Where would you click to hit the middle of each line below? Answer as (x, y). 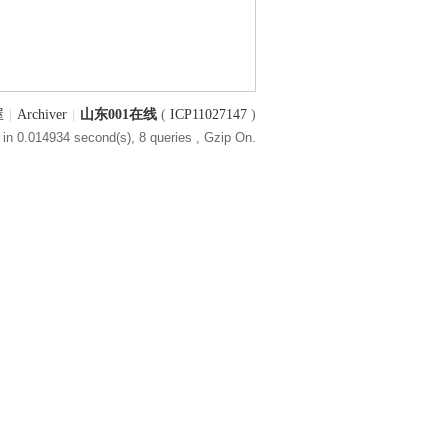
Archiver (42, 114)
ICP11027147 (208, 114)
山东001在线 (118, 114)
